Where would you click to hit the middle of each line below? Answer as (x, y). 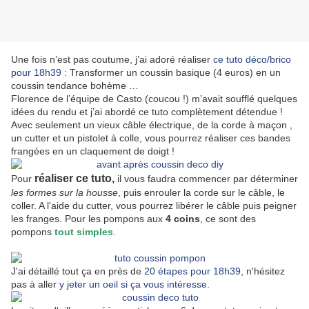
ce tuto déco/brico (252, 60)
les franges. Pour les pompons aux (88, 219)
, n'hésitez (263, 271)
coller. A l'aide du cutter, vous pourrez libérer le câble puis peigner (154, 206)
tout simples (84, 232)
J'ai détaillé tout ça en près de (78, 271)
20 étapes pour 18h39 (192, 271)
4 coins (183, 219)
